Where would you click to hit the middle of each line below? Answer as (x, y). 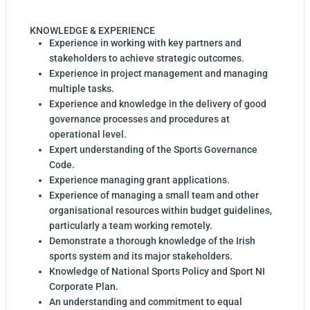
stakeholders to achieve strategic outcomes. (147, 58)
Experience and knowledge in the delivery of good (158, 104)
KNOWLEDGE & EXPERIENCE (92, 31)
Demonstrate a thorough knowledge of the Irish (152, 241)
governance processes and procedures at (139, 119)
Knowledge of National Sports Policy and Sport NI (157, 272)
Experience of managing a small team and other (154, 195)
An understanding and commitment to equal (146, 302)
